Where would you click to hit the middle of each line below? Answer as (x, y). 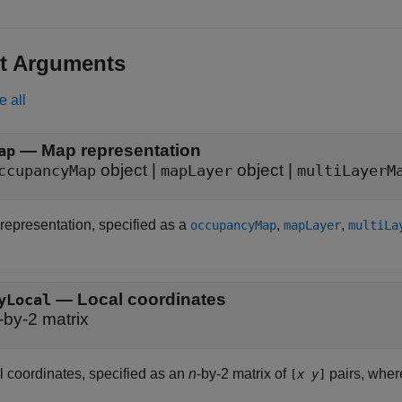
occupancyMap (233, 225)
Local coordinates (152, 299)
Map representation (121, 150)
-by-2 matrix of (243, 374)
